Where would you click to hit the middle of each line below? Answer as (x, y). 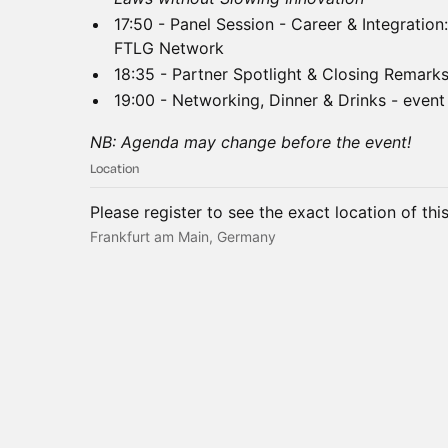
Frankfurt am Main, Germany (183, 236)
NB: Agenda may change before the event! (250, 142)
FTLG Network (169, 48)
